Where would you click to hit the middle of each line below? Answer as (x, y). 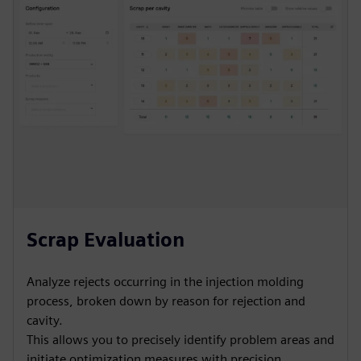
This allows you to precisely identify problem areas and (180, 339)
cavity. (45, 320)
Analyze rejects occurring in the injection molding (165, 281)
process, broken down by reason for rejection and (166, 301)
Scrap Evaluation (106, 239)
